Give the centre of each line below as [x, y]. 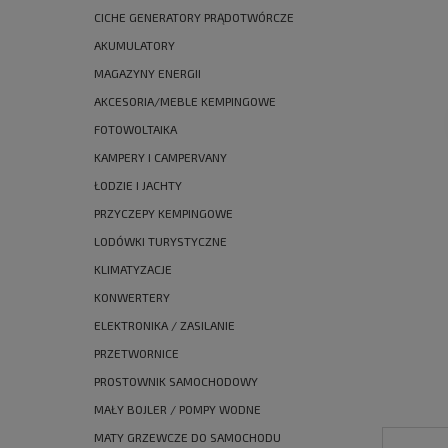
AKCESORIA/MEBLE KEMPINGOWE [185, 101]
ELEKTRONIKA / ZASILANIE [164, 325]
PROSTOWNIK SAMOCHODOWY [176, 381]
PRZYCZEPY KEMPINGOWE [163, 213]
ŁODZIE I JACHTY [138, 185]
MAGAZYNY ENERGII [147, 73]
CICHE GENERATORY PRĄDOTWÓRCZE [194, 17]
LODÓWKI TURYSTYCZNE [160, 241]
